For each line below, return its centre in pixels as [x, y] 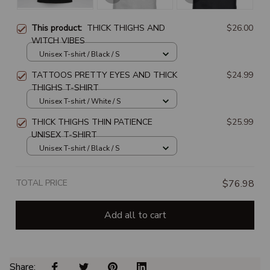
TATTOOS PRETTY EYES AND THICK [104, 75]
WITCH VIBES [58, 41]
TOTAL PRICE [42, 183]
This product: [59, 28]
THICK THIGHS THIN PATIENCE [92, 122]
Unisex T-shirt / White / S [80, 101]
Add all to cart [135, 215]
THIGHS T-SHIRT [65, 88]
